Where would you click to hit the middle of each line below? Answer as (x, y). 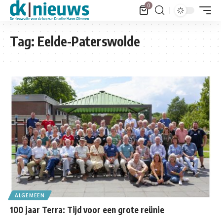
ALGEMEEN (30, 195)
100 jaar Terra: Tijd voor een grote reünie (87, 209)
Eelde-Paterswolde (89, 41)
